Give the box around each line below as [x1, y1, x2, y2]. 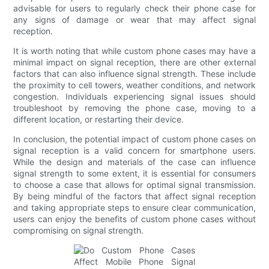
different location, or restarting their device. [13, 113, 184, 124]
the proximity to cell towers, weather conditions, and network [13, 79, 256, 90]
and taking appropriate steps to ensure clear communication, [13, 202, 256, 213]
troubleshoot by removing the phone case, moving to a [13, 102, 256, 113]
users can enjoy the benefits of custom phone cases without [13, 213, 256, 224]
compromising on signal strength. [13, 225, 144, 235]
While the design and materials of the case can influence [13, 156, 256, 167]
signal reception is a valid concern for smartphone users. [13, 145, 256, 156]
